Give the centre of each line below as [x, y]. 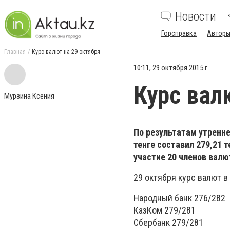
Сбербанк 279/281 [168, 223]
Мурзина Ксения [29, 96]
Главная [15, 52]
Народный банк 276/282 [179, 198]
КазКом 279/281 [165, 210]
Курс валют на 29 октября [66, 52]
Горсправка [179, 33]
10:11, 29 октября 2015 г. [171, 68]
